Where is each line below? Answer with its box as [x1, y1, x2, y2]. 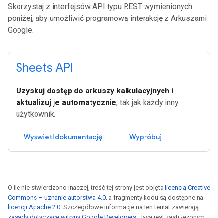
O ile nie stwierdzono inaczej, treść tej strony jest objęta [8, 183, 165, 191]
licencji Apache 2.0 [8, 203, 60, 211]
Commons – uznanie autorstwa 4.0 [8, 193, 106, 201]
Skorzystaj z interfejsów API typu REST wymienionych [8, 1, 192, 11]
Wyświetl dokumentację [24, 132, 102, 141]
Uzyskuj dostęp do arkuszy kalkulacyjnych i [16, 86, 173, 95]
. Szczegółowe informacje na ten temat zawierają [60, 203, 199, 211]
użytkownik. [16, 109, 55, 119]
